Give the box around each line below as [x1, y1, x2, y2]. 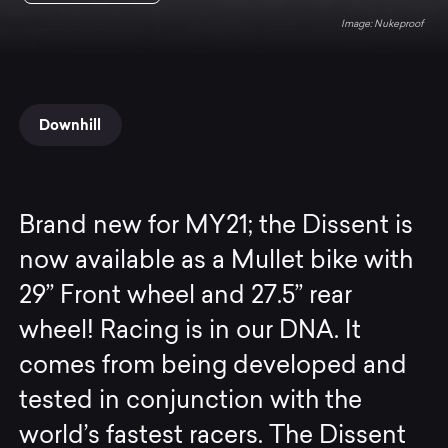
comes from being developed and [19, 354, 408, 379]
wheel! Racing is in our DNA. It [19, 319, 362, 344]
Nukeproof [372, 18, 423, 30]
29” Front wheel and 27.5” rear [19, 284, 353, 309]
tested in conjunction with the [19, 389, 363, 414]
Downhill [39, 115, 102, 134]
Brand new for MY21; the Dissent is [19, 214, 414, 239]
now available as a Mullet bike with [19, 249, 414, 274]
